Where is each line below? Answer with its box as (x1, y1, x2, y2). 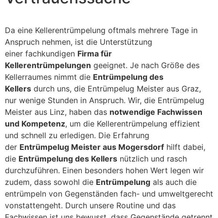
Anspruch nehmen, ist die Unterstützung (5, 37, 152, 47)
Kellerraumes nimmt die (5, 72, 93, 82)
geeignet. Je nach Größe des (91, 60, 200, 71)
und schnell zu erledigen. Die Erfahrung (5, 130, 149, 141)
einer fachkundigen (5, 49, 77, 59)
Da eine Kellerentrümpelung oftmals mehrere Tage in (5, 25, 198, 36)
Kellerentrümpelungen (5, 60, 91, 71)
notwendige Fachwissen (109, 107, 202, 117)
